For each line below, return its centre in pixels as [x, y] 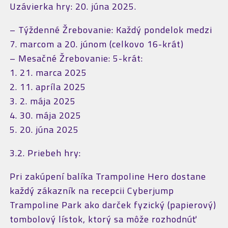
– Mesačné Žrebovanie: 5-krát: [76, 58]
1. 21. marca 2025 [48, 73]
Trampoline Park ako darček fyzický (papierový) [113, 205]
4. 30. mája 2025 [45, 115]
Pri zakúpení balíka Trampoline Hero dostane [108, 176]
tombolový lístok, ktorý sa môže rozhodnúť [103, 219]
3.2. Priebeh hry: [45, 153]
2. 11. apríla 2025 [48, 87]
